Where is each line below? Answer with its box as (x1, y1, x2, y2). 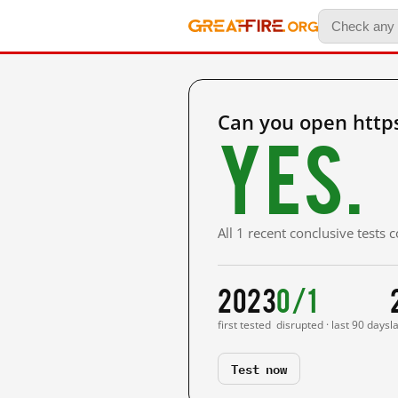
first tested (218, 317, 271, 332)
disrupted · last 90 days (276, 317, 391, 332)
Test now (231, 358, 287, 378)
